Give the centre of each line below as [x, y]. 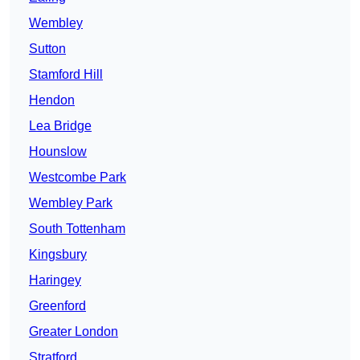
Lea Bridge [60, 126]
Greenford [57, 306]
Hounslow [58, 152]
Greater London [74, 332]
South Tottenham [77, 229]
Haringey [55, 280]
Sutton [47, 49]
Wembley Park [71, 203]
